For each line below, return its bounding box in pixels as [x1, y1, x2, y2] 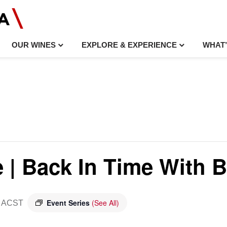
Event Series [47, 198, 92, 208]
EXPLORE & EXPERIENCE [81, 41, 177, 49]
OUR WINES [12, 41, 56, 49]
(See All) [92, 198, 119, 208]
